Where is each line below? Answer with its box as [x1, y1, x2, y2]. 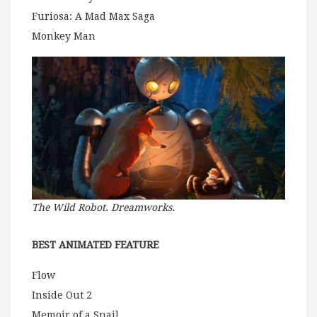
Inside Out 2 [32, 289, 92, 301]
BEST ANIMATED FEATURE [32, 238, 158, 250]
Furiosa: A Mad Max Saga [32, 11, 155, 23]
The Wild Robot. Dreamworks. [32, 201, 175, 213]
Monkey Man [32, 30, 96, 42]
